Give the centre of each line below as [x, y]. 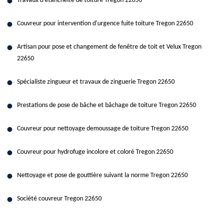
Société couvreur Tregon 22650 [59, 199]
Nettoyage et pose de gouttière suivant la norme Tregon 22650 [102, 175]
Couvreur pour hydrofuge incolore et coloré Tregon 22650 [95, 152]
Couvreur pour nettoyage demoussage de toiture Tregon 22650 [103, 129]
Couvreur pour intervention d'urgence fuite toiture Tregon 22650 [105, 24]
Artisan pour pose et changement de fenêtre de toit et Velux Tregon [109, 47]
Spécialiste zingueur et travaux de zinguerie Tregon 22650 [96, 82]
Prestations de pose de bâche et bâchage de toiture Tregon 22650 [107, 105]
